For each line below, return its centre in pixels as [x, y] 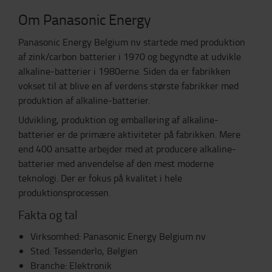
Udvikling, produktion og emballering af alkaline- [118, 120]
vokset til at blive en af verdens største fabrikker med [128, 86]
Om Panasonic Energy [85, 19]
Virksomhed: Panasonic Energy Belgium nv [118, 236]
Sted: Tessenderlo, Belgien [84, 251]
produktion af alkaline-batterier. [84, 100]
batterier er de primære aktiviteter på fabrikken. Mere [129, 134]
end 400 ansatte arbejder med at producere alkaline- [127, 149]
